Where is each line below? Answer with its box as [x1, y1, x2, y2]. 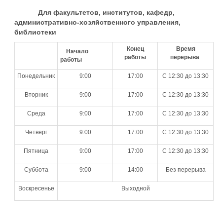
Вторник [24, 91, 48, 98]
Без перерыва [165, 166, 206, 173]
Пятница [24, 147, 48, 154]
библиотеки [14, 28, 56, 36]
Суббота [24, 166, 48, 173]
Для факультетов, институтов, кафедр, [38, 8, 175, 16]
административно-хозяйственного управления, [14, 18, 181, 26]
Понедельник [17, 73, 55, 79]
